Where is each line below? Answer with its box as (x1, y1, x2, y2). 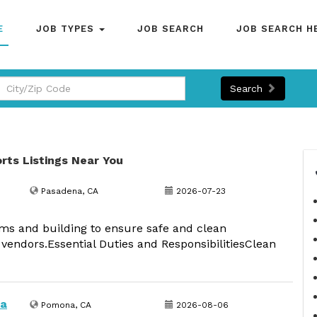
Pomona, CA (38, 300, 91, 310)
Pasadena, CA (38, 186, 98, 196)
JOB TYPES (36, 23, 98, 34)
